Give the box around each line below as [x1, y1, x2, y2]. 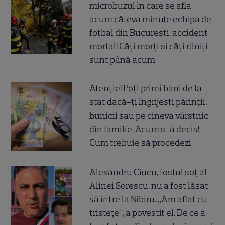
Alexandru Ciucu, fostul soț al [89, 166, 207, 178]
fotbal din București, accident [89, 27, 208, 38]
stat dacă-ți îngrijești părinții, [89, 96, 207, 107]
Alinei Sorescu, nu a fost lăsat [89, 180, 209, 191]
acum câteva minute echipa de [89, 13, 212, 25]
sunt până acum [89, 54, 156, 65]
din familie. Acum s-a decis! [89, 123, 200, 135]
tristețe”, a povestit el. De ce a [89, 207, 206, 218]
